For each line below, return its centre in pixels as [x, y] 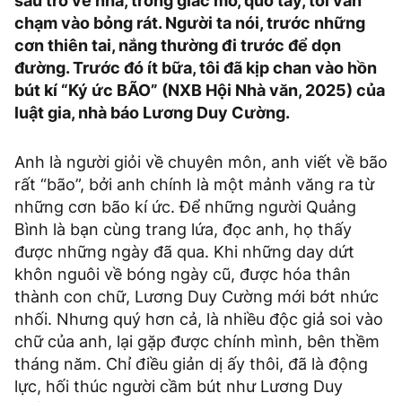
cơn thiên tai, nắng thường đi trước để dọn [178, 46]
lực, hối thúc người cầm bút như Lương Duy [179, 387]
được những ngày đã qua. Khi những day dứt [184, 252]
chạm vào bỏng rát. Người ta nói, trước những [190, 23]
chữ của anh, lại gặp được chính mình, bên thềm [197, 342]
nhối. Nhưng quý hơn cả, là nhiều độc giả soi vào [199, 319]
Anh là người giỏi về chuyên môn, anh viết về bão [201, 162]
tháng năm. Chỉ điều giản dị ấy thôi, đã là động [191, 364]
